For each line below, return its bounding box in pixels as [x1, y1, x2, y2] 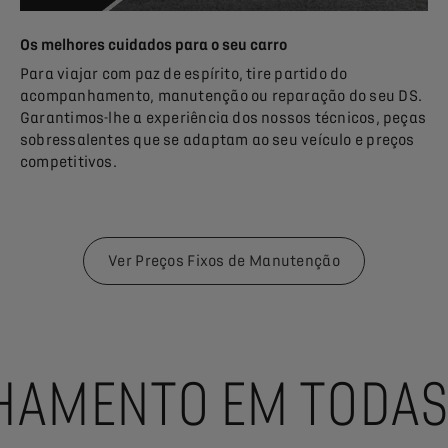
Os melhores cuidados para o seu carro [20, 36, 287, 55]
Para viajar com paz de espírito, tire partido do [20, 65, 348, 84]
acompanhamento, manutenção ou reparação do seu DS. [20, 87, 423, 106]
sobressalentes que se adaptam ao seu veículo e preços [20, 131, 415, 150]
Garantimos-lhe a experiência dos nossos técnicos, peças [20, 109, 427, 128]
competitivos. [20, 153, 121, 172]
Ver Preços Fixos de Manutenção [108, 252, 340, 271]
